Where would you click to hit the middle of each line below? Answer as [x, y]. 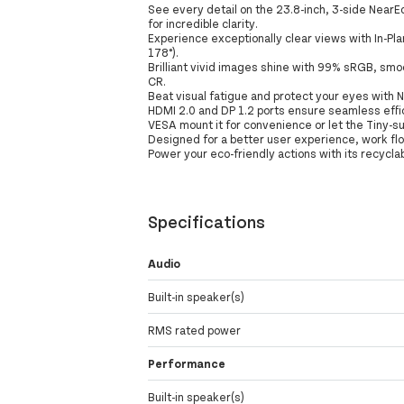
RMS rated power [195, 331]
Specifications [207, 220]
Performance [187, 364]
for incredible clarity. [203, 23]
